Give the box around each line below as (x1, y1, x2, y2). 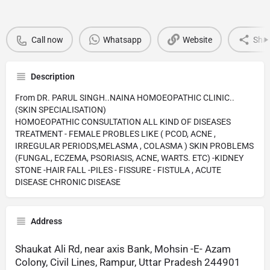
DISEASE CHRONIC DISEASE (15, 177, 121, 187)
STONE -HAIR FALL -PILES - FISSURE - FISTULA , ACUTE (15, 165, 221, 175)
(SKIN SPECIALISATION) (15, 105, 106, 115)
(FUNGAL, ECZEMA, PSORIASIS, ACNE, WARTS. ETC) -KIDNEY (15, 153, 243, 163)
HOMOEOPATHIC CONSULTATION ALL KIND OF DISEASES (15, 117, 231, 127)
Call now (31, 34, 63, 45)
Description (31, 72, 75, 82)
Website (182, 34, 212, 45)
